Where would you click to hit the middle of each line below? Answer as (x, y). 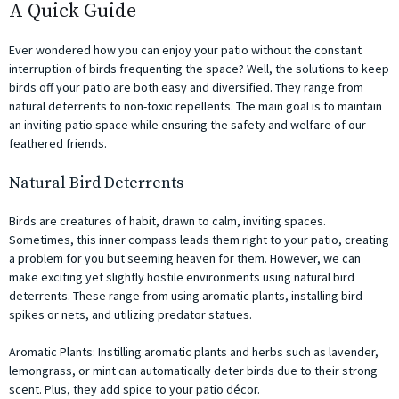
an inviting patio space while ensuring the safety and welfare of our (187, 125)
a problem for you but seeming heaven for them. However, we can (185, 259)
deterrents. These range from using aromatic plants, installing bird (186, 296)
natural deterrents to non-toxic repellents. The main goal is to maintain (195, 106)
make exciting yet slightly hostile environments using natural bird (182, 277)
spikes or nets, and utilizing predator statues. (130, 315)
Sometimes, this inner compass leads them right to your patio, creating (199, 240)
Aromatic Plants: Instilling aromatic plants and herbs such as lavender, (194, 352)
